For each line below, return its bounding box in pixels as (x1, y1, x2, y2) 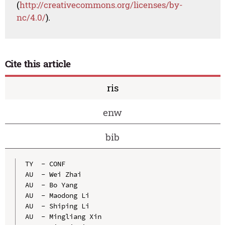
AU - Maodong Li (25, 190, 89, 200)
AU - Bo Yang (25, 180, 77, 189)
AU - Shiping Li (25, 201, 89, 210)
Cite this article (5, 57, 71, 70)
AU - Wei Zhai (25, 169, 81, 179)
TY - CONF (25, 159, 65, 168)
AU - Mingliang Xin (25, 211, 101, 221)
